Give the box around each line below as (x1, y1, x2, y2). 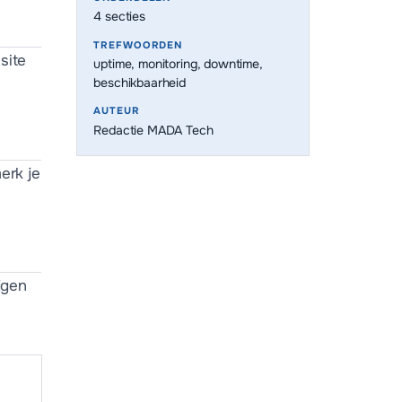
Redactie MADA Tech (93, 121, 214, 138)
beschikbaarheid (93, 74, 186, 92)
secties (101, 8, 145, 25)
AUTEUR (93, 104, 140, 118)
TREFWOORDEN (93, 38, 183, 51)
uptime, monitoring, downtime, (93, 56, 263, 73)
